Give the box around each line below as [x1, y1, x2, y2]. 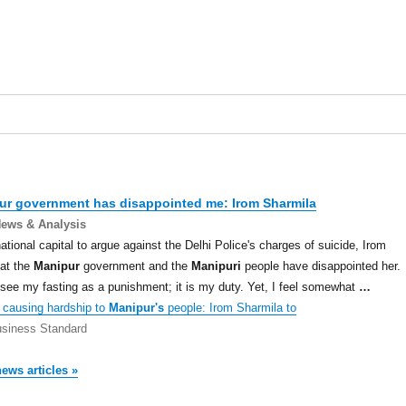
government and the [79, 258, 191, 273]
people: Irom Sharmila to [163, 300, 296, 314]
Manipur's [108, 300, 164, 314]
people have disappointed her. [240, 258, 401, 273]
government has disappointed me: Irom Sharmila [11, 196, 316, 210]
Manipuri [190, 258, 241, 273]
